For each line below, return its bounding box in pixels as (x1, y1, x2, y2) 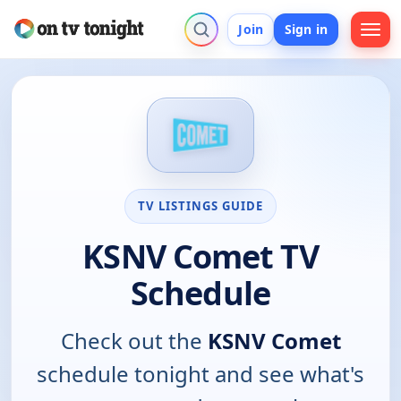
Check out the (60, 325, 208, 355)
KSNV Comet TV (82, 234, 319, 278)
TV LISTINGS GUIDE (137, 197, 264, 214)
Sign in (285, 20, 328, 38)
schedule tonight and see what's (37, 358, 364, 388)
